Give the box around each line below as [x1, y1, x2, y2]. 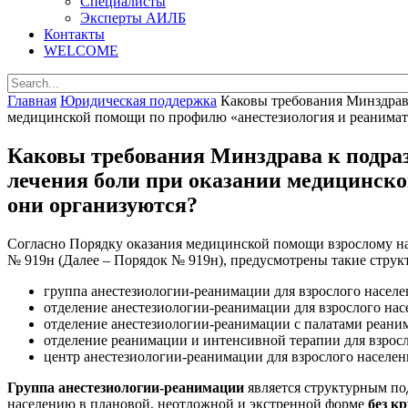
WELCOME [44, 42, 118, 58]
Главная [7, 92, 56, 108]
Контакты [44, 25, 105, 42]
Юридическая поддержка [60, 92, 217, 108]
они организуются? [7, 192, 198, 217]
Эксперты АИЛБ [80, 9, 186, 25]
